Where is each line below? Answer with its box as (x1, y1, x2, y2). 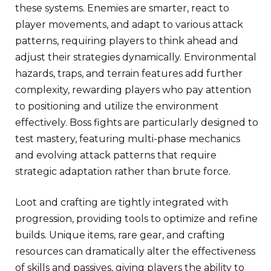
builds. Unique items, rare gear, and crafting (15, 229, 225, 241)
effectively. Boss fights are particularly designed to (15, 116, 258, 128)
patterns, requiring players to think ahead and (15, 34, 238, 47)
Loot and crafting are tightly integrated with (15, 196, 228, 208)
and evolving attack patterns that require (15, 149, 217, 161)
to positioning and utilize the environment (15, 100, 219, 112)
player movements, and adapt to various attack (15, 18, 243, 30)
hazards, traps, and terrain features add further (15, 67, 243, 79)
